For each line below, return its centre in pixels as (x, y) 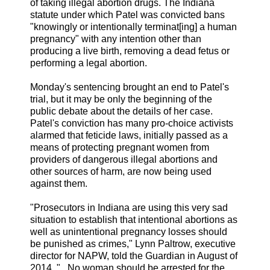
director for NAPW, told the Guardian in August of (134, 256)
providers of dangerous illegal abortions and (124, 159)
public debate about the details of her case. (121, 111)
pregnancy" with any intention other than (116, 39)
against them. (59, 183)
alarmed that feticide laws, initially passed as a (129, 135)
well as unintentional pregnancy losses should (129, 231)
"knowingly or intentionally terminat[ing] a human (133, 27)
